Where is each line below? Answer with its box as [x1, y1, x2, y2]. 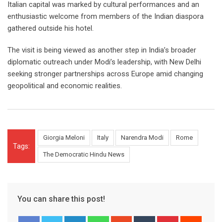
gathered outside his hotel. [7, 24, 94, 33]
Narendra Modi [121, 134, 164, 142]
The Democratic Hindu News [43, 151, 124, 159]
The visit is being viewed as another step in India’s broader [7, 46, 196, 55]
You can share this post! [17, 194, 105, 204]
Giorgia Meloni [43, 134, 85, 142]
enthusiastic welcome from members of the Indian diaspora [7, 12, 204, 21]
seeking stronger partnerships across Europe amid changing [7, 69, 203, 79]
